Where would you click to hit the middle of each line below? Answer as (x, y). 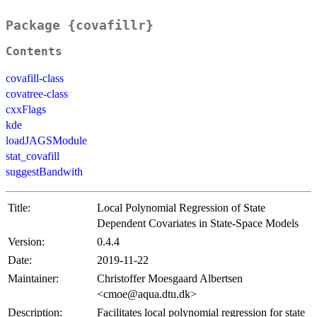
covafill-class (35, 79)
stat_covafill (33, 156)
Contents (34, 52)
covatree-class (37, 94)
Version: (26, 242)
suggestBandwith (44, 172)
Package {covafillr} (80, 25)
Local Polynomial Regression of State (181, 208)
